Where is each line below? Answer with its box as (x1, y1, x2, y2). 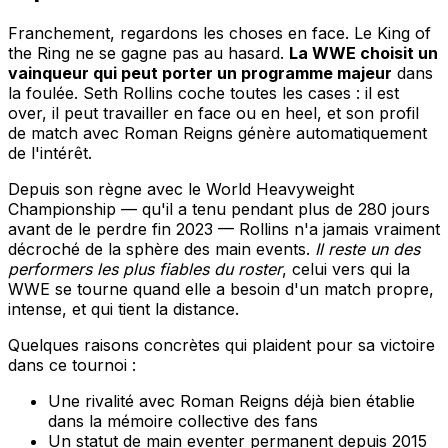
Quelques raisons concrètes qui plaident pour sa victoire (8, 335, 435, 356)
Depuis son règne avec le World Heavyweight (8, 179, 354, 200)
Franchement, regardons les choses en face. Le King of (8, 23, 431, 44)
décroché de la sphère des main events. (8, 239, 315, 260)
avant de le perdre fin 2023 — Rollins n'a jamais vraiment (8, 219, 440, 240)
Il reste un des (315, 239, 420, 260)
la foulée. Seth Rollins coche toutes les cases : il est (8, 83, 399, 104)
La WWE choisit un (289, 43, 438, 64)
